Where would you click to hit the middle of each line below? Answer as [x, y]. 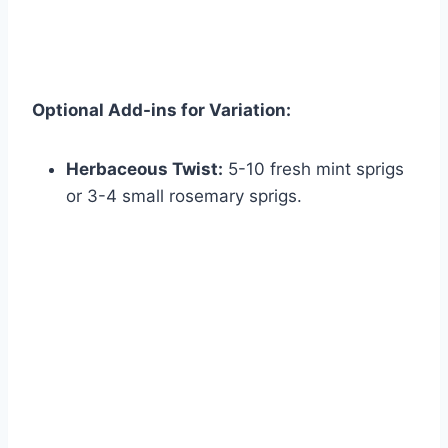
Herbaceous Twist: [144, 169]
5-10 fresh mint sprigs [313, 169]
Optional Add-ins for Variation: [161, 110]
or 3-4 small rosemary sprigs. [184, 196]
